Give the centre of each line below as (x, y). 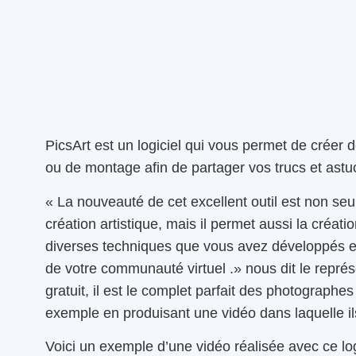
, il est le (113, 290)
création (71, 224)
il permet (228, 224)
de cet (167, 201)
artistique (129, 224)
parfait (215, 290)
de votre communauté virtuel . (139, 268)
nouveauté (110, 201)
